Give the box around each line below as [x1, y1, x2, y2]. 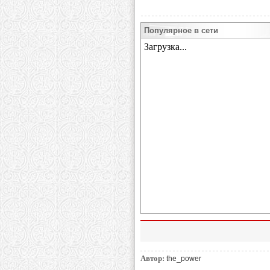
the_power [166, 254, 201, 263]
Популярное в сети [144, 26, 218, 35]
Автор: [140, 254, 165, 263]
